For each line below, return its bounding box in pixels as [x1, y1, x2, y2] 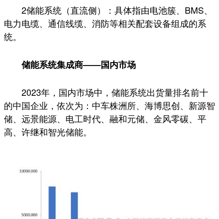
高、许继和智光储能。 [4, 125, 92, 138]
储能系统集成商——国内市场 [22, 58, 136, 71]
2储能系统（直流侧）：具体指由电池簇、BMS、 [22, 3, 213, 17]
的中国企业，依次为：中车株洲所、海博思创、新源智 [4, 99, 215, 112]
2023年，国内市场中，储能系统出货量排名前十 [22, 86, 208, 99]
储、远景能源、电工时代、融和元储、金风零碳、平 [4, 112, 206, 125]
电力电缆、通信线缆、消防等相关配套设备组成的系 [4, 17, 206, 30]
